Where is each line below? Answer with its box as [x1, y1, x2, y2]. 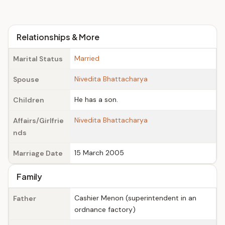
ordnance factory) [74, 205, 136, 214]
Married [74, 54, 99, 63]
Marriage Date [13, 149, 63, 158]
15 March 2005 [74, 148, 124, 157]
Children [13, 95, 44, 104]
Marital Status [13, 54, 63, 63]
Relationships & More [17, 32, 99, 42]
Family [17, 171, 43, 182]
